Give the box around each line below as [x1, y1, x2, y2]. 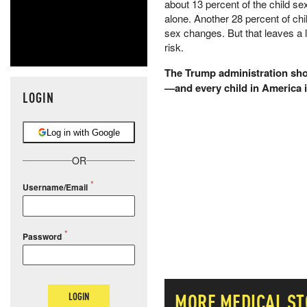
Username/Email [23, 181, 88, 194]
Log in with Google [47, 127, 121, 138]
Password [23, 230, 62, 243]
